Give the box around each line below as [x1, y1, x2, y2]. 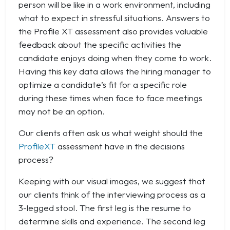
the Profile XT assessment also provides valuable [18, 26, 208, 36]
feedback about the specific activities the [18, 39, 181, 50]
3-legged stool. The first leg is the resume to [18, 202, 191, 213]
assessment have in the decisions [55, 141, 185, 151]
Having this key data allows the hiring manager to [18, 66, 211, 76]
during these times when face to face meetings [18, 92, 202, 103]
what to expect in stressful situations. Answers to [18, 12, 210, 23]
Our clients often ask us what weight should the [18, 127, 203, 138]
